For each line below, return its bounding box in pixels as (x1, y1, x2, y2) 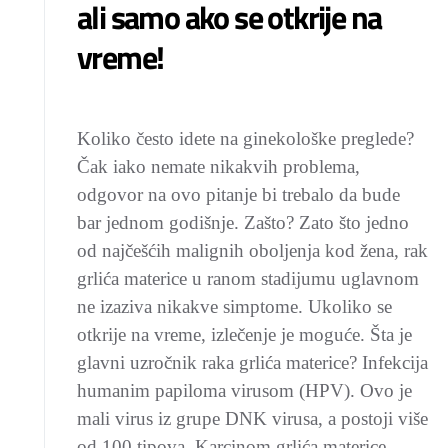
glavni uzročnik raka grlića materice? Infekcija (77, 352, 428, 373)
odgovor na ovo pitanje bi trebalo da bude (77, 184, 400, 205)
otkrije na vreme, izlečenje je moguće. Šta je (77, 324, 412, 345)
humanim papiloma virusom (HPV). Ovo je (77, 380, 412, 401)
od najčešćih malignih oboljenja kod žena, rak (77, 240, 428, 261)
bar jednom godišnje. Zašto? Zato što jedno (77, 212, 409, 233)
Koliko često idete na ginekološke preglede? (77, 128, 414, 149)
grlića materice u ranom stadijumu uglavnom (77, 268, 419, 289)
